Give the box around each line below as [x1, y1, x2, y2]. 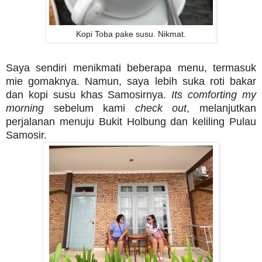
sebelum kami [44, 102, 135, 114]
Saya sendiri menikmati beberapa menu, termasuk [6, 61, 256, 74]
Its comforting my [171, 88, 257, 101]
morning [6, 102, 44, 114]
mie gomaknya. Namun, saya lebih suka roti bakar [6, 75, 256, 87]
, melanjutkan [187, 102, 257, 114]
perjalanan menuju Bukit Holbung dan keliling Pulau [6, 115, 256, 127]
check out [135, 102, 187, 114]
